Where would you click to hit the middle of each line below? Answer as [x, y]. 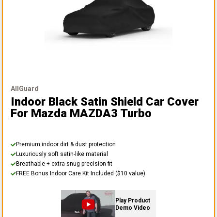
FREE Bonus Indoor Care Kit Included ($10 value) [81, 174]
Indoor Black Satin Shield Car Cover [105, 102]
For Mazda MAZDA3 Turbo [81, 114]
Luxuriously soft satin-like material [62, 154]
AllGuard [25, 89]
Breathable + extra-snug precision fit [64, 164]
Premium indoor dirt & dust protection [66, 145]
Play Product [133, 201]
